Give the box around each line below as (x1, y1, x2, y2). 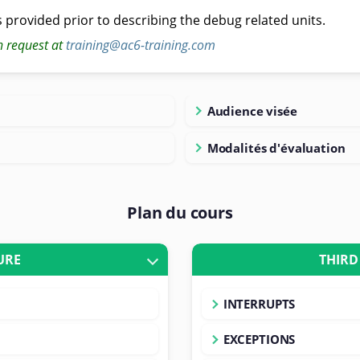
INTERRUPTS (223, 295, 296, 312)
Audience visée (207, 102, 297, 119)
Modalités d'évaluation (207, 139, 346, 156)
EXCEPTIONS (223, 330, 296, 347)
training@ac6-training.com (65, 35, 215, 54)
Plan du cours (127, 201, 233, 223)
